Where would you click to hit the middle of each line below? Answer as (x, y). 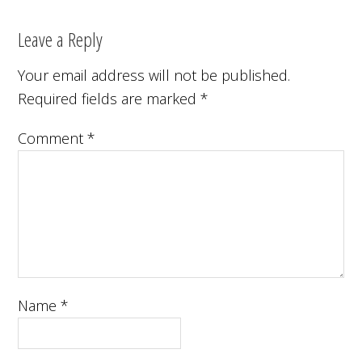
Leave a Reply (61, 39)
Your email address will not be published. (154, 75)
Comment (53, 138)
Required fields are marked (109, 98)
